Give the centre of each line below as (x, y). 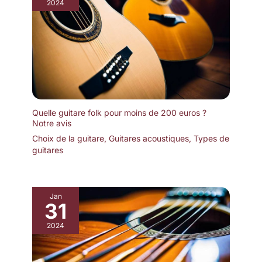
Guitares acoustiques (149, 139)
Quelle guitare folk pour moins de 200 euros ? (119, 113)
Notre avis (52, 123)
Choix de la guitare (68, 139)
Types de (211, 139)
